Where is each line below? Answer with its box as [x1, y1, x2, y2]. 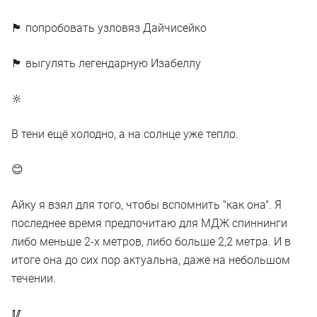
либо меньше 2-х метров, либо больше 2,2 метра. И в [11, 235, 291, 249]
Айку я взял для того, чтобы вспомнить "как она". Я [11, 198, 282, 212]
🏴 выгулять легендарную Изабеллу [11, 57, 201, 71]
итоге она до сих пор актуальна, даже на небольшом [11, 253, 290, 267]
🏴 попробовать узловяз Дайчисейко [11, 21, 207, 35]
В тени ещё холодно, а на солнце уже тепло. [11, 127, 238, 142]
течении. [11, 272, 56, 286]
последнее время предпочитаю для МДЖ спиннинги [11, 217, 287, 231]
